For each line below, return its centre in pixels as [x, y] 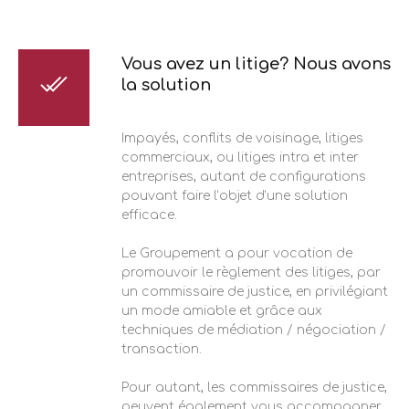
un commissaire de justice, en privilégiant [255, 291]
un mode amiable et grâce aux [222, 310]
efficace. [149, 215]
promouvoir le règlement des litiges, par [251, 272]
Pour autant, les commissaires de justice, [254, 387]
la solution [166, 84]
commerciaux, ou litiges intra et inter [240, 157]
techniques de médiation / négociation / [254, 330]
